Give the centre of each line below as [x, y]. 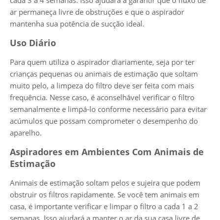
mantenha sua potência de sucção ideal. [77, 23]
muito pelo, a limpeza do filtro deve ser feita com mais [102, 85]
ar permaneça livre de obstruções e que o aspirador [97, 12]
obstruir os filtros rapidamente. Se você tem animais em [105, 194]
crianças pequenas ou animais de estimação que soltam [104, 73]
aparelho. [26, 132]
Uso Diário [33, 42]
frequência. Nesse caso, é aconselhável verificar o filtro [102, 97]
